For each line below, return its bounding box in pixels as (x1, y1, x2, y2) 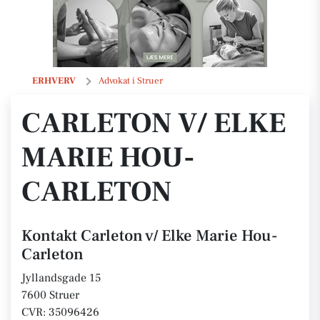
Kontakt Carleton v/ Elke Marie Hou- (21, 226, 278, 246)
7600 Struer (21, 288, 79, 302)
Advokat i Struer (99, 75, 163, 86)
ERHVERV (32, 75, 76, 86)
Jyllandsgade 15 (21, 271, 101, 285)
